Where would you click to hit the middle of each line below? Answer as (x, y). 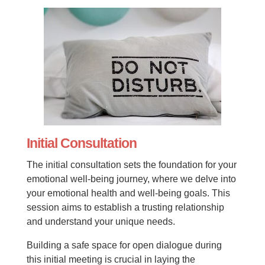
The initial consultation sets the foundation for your (131, 165)
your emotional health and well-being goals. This (128, 193)
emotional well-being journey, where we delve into (131, 179)
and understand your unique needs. (101, 222)
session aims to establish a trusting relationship (125, 207)
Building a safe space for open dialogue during (124, 245)
